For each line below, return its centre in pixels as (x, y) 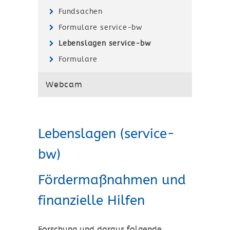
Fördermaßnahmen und (112, 180)
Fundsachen (81, 11)
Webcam (64, 85)
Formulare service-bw (100, 27)
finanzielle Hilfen (91, 200)
